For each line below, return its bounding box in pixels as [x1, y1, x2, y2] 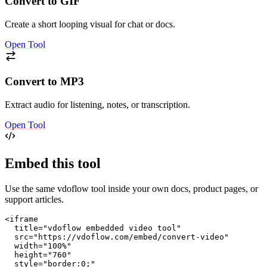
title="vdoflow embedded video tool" [5, 223, 181, 232]
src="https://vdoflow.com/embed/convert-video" [5, 232, 229, 241]
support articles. [5, 194, 64, 204]
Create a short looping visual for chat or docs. [5, 18, 175, 29]
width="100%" [5, 241, 72, 250]
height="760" [5, 250, 72, 259]
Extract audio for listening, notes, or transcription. [5, 100, 190, 110]
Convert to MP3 [5, 75, 84, 88]
